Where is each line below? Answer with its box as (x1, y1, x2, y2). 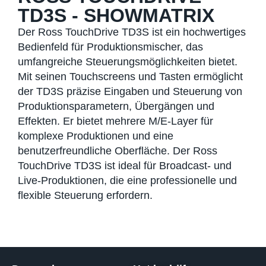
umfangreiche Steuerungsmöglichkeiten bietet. (18, 55, 237, 68)
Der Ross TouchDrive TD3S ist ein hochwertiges (18, 26, 246, 38)
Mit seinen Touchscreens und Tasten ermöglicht (18, 70, 243, 83)
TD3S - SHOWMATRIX (18, 4, 214, 26)
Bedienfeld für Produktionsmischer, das (18, 40, 203, 53)
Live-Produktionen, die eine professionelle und (18, 174, 237, 186)
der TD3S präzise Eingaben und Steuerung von (18, 85, 242, 97)
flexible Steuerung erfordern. (18, 189, 153, 201)
